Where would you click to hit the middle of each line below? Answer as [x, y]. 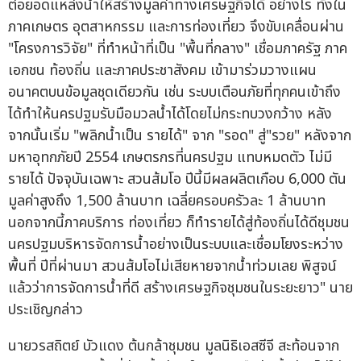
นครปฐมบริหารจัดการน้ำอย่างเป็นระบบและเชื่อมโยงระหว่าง [176, 245]
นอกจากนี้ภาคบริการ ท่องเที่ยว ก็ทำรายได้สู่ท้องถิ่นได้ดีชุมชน [179, 223]
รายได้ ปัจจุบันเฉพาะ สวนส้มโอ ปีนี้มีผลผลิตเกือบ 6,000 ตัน [177, 180]
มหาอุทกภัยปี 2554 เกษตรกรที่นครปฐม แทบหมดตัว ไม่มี [170, 158]
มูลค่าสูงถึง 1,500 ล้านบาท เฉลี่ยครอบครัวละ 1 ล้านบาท [167, 201]
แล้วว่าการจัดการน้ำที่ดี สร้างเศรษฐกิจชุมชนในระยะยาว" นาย [180, 288]
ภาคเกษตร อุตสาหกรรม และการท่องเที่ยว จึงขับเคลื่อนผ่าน [176, 27]
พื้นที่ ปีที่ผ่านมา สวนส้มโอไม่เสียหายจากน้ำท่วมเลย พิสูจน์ [172, 267]
